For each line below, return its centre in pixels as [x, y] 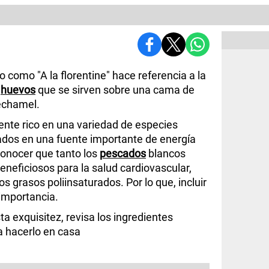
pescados [123, 153]
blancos [166, 153]
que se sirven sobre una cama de [115, 89]
